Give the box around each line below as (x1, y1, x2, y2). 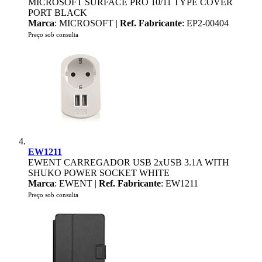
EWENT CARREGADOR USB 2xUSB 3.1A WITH (28, 157, 229, 167)
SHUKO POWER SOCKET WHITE (28, 168, 170, 178)
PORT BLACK (28, 8, 87, 18)
